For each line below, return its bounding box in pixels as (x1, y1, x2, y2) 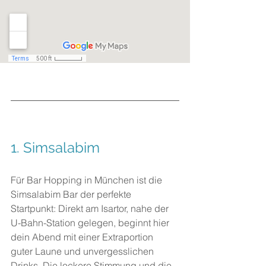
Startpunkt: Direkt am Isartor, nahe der (11, 202, 171, 214)
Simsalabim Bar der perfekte (11, 188, 134, 200)
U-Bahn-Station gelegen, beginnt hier (11, 217, 172, 229)
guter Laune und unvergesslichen (11, 245, 156, 257)
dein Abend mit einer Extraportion (11, 231, 156, 243)
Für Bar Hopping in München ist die (11, 174, 164, 186)
